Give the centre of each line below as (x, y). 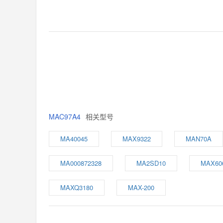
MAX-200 (141, 187)
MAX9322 (137, 139)
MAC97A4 (65, 116)
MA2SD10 (151, 163)
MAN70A (199, 139)
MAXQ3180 (77, 187)
